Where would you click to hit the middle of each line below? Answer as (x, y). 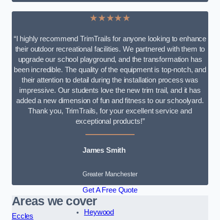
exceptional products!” (110, 122)
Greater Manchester (110, 174)
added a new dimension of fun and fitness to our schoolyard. (110, 101)
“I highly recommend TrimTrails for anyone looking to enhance (110, 39)
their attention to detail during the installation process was (110, 80)
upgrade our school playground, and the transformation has (110, 60)
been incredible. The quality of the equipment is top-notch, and (110, 70)
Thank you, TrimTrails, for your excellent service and (110, 111)
